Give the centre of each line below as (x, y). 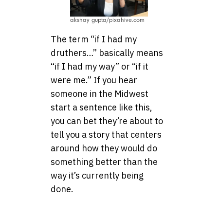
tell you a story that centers (106, 135)
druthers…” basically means (107, 53)
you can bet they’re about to (107, 121)
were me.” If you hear (94, 80)
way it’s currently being (97, 176)
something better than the (104, 162)
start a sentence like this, (101, 108)
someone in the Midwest (100, 94)
